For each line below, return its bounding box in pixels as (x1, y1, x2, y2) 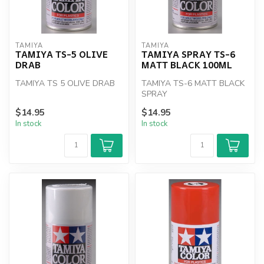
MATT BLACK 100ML (141, 57, 232, 72)
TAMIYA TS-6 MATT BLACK (141, 77, 245, 89)
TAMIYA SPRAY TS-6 (141, 46, 235, 61)
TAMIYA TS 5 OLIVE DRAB (15, 77, 115, 89)
